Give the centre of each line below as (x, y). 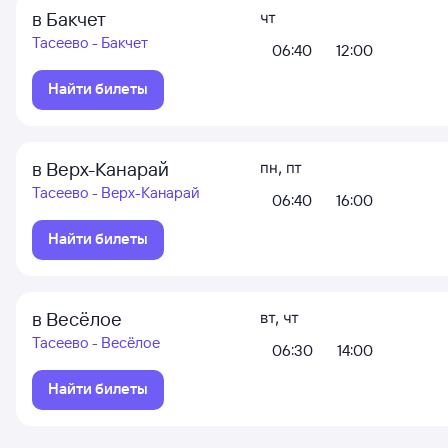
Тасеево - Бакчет (90, 42)
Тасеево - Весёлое (96, 342)
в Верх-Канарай (100, 169)
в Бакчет (69, 19)
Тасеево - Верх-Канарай (116, 192)
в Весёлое (77, 319)
